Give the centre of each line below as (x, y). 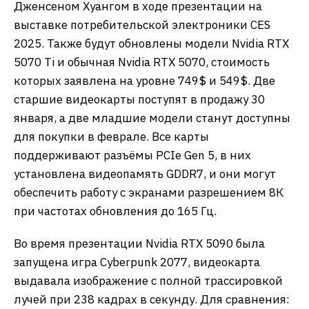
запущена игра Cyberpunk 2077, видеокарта (137, 262)
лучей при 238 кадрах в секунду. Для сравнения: (152, 299)
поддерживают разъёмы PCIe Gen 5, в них (132, 155)
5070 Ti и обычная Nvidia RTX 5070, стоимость (142, 62)
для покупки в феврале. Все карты (111, 137)
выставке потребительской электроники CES (142, 25)
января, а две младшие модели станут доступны (152, 118)
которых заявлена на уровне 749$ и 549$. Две (144, 81)
